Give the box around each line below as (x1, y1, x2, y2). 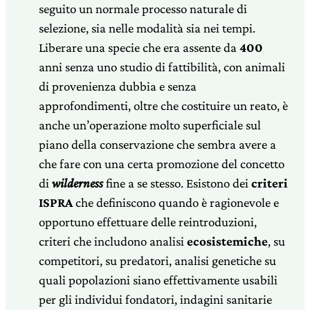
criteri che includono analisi (39, 233, 187, 248)
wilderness (52, 175, 103, 190)
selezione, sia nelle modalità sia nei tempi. (39, 20, 255, 35)
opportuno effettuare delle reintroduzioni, (39, 214, 257, 229)
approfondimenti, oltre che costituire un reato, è (39, 98, 288, 113)
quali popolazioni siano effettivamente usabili (39, 272, 277, 287)
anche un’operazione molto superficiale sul (39, 117, 261, 132)
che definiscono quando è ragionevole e (73, 194, 279, 210)
